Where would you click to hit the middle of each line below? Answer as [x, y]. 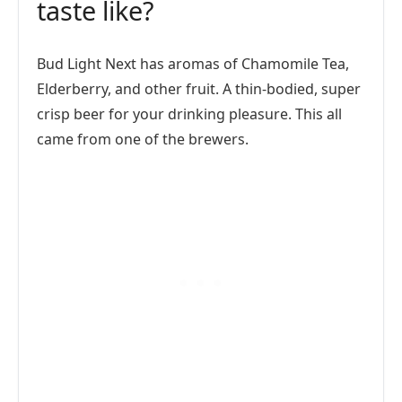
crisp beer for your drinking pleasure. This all [189, 114]
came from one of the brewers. [143, 139]
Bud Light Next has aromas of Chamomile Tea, [193, 64]
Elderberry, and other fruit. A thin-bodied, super [199, 89]
